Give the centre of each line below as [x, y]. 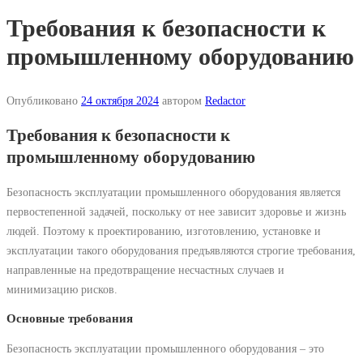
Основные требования [70, 319]
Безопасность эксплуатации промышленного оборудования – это [165, 349]
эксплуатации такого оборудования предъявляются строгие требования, [181, 251]
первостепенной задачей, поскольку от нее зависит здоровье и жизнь [176, 212]
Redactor [225, 101]
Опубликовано [44, 101]
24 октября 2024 [120, 101]
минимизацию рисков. [62, 290]
